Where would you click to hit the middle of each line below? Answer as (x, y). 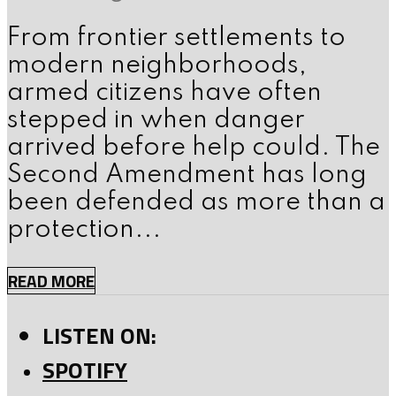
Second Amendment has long (187, 176)
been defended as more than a (196, 203)
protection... (84, 231)
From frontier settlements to (176, 39)
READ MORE (51, 281)
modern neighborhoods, (157, 66)
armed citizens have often (164, 94)
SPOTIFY (85, 369)
